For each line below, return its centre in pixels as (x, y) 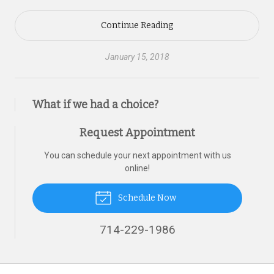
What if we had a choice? (95, 105)
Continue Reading (137, 25)
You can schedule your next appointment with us (137, 155)
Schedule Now (146, 198)
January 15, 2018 (137, 57)
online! (137, 168)
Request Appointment (137, 133)
